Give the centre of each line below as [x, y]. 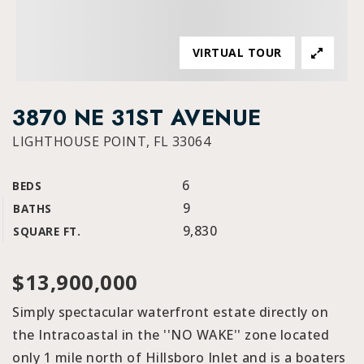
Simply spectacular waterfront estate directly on [170, 312]
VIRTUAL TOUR [237, 52]
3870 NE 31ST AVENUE [137, 118]
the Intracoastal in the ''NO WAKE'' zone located [171, 335]
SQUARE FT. [47, 231]
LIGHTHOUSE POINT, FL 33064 [111, 141]
